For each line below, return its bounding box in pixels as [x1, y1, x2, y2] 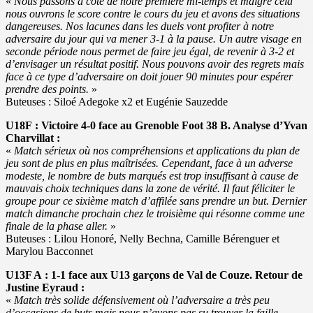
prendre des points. [6, 83, 89, 96]
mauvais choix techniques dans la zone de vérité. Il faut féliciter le [6, 182, 295, 195]
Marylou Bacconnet [6, 245, 93, 258]
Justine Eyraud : [6, 282, 85, 294]
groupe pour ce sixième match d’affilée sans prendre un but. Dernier [6, 195, 307, 208]
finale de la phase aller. [6, 220, 108, 233]
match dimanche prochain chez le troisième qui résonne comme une [6, 208, 305, 220]
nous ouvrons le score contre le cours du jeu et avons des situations [6, 8, 300, 20]
